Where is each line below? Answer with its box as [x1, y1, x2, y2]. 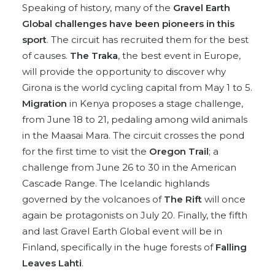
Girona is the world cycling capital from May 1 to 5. [22, 82, 252, 93]
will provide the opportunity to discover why [22, 66, 226, 77]
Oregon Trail [149, 145, 209, 157]
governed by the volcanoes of [22, 193, 164, 205]
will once [202, 193, 246, 205]
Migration [22, 98, 67, 109]
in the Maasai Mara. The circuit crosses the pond [22, 130, 244, 141]
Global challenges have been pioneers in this [22, 18, 234, 29]
